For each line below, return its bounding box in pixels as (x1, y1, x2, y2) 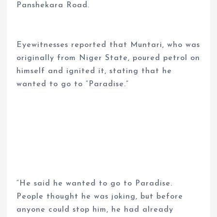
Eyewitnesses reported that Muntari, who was (16, 41, 201, 49)
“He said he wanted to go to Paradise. (16, 180, 173, 188)
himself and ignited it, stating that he (16, 67, 172, 76)
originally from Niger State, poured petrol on (16, 54, 201, 62)
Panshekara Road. (16, 1, 90, 9)
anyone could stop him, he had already (16, 206, 174, 214)
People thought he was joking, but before (16, 193, 184, 201)
